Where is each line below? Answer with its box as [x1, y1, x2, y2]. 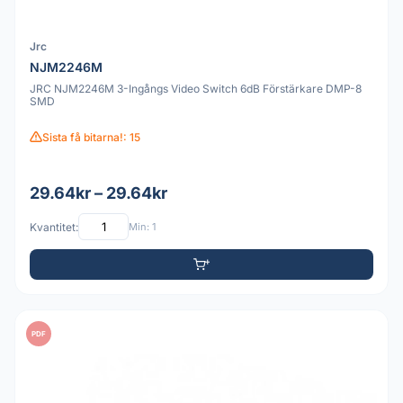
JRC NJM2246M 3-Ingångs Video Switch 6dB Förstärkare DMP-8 [30, 81, 362, 95]
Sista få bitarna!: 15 [42, 130, 140, 144]
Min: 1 [129, 219, 156, 233]
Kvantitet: [30, 219, 78, 234]
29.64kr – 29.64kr [30, 184, 167, 203]
